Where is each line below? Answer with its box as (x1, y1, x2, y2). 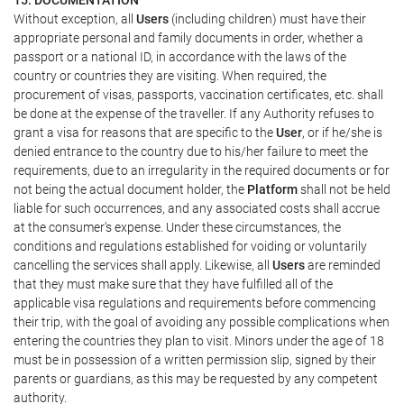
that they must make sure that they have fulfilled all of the (14, 276, 333, 291)
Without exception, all (14, 11, 136, 26)
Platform (247, 181, 298, 197)
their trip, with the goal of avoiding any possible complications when (14, 314, 390, 329)
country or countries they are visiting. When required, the (14, 68, 326, 83)
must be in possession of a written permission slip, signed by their (14, 352, 376, 367)
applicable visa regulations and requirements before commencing (14, 295, 376, 310)
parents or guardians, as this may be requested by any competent (14, 371, 378, 386)
